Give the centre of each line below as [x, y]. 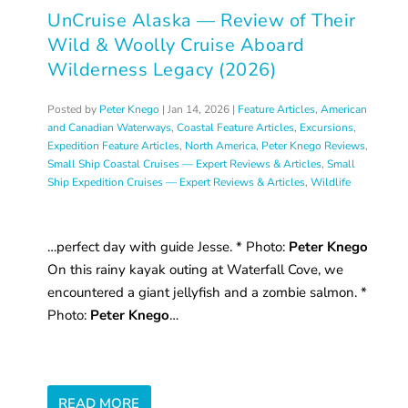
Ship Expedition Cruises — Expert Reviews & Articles [177, 182]
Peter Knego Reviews [314, 145]
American [344, 109]
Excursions [327, 127]
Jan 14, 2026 [199, 109]
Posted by [74, 109]
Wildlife [331, 182]
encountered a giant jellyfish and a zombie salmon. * [208, 292]
